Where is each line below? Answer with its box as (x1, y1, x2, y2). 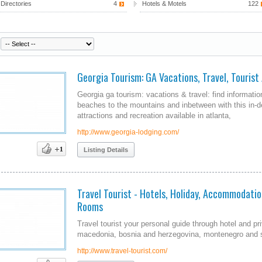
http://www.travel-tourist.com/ (77, 247, 167, 255)
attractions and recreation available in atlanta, (77, 111, 231, 120)
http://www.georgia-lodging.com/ (77, 128, 179, 136)
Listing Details (84, 146, 128, 153)
